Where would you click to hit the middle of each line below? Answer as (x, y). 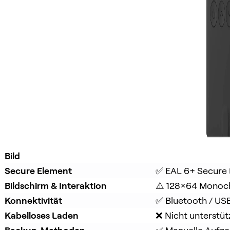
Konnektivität (33, 200)
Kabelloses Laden (42, 215)
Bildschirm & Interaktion (56, 185)
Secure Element (38, 170)
